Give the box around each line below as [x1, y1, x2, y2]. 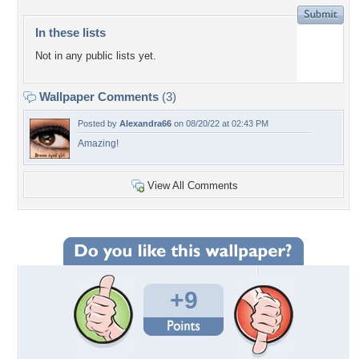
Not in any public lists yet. [35, 50, 156, 63]
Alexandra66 [119, 119, 171, 128]
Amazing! [78, 138, 119, 149]
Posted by [78, 119, 119, 128]
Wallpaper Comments [36, 90, 162, 103]
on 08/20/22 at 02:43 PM [171, 119, 268, 128]
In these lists [35, 26, 106, 39]
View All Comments [147, 179, 238, 192]
